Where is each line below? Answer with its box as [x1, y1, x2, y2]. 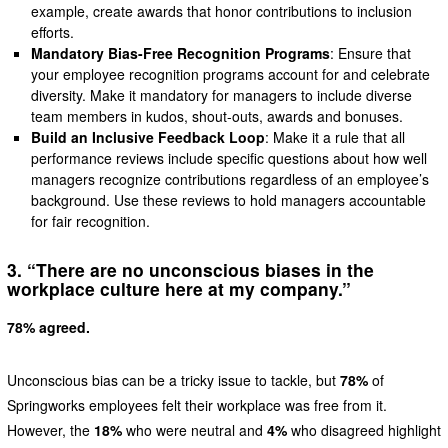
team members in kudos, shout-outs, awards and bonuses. [31, 105, 404, 126]
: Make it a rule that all [265, 126, 406, 147]
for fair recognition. [31, 210, 151, 231]
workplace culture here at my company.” [6, 275, 351, 301]
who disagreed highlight [286, 420, 441, 441]
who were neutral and [121, 420, 267, 441]
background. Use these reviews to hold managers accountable [31, 189, 427, 210]
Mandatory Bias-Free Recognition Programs [31, 42, 331, 63]
